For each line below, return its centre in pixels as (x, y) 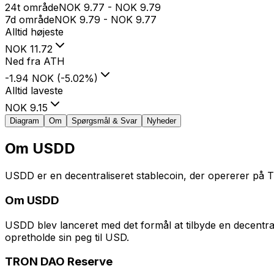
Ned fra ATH (35, 61)
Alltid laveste (34, 91)
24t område (32, 8)
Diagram (24, 121)
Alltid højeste (34, 32)
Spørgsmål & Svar (104, 121)
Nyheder (161, 121)
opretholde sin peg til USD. (67, 237)
